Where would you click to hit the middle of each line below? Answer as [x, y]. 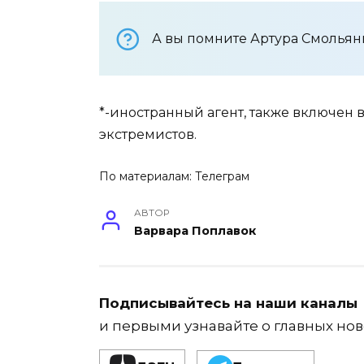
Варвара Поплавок [195, 231]
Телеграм [222, 177]
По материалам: [147, 177]
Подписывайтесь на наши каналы [228, 303]
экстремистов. [148, 135]
